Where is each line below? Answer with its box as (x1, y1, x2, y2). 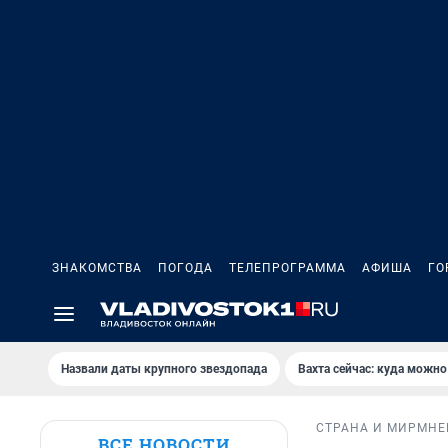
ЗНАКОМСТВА (52, 261, 142, 275)
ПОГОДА (158, 261, 213, 275)
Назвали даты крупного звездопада (61, 362, 267, 376)
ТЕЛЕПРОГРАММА (229, 261, 346, 275)
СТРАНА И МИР (316, 421, 417, 436)
